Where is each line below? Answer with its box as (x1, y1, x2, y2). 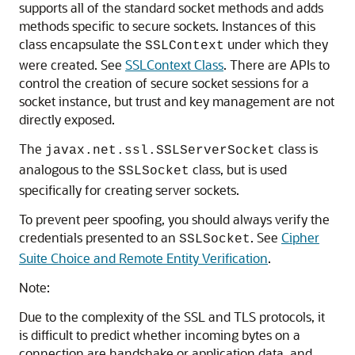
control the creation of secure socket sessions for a (19, 74, 309, 92)
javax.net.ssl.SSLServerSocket (45, 143, 275, 158)
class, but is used (189, 161, 287, 178)
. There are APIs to (223, 56, 330, 74)
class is (275, 140, 318, 158)
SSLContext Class (125, 56, 223, 74)
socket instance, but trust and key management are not (19, 93, 334, 110)
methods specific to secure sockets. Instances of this (19, 17, 315, 35)
